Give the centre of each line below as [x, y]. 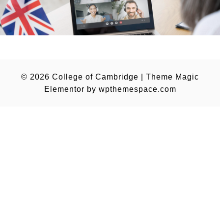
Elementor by [71, 89]
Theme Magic [172, 77]
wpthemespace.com [137, 89]
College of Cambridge [95, 77]
